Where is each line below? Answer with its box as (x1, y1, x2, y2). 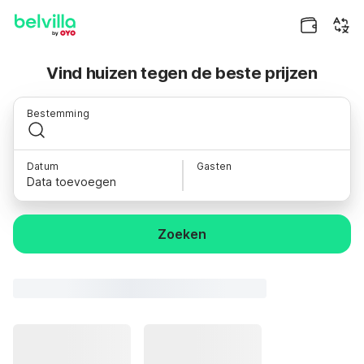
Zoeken (158, 226, 206, 242)
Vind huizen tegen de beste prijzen (46, 63, 318, 83)
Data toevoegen (27, 175, 116, 188)
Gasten (197, 160, 232, 172)
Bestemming (27, 107, 89, 119)
